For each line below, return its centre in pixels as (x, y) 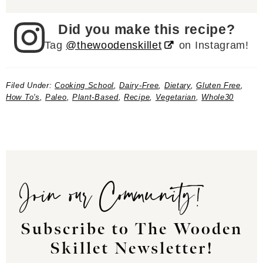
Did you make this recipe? (146, 29)
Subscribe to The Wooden (131, 229)
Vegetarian (176, 97)
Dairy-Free (139, 85)
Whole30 (218, 97)
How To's (23, 97)
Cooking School (84, 85)
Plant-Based (95, 97)
